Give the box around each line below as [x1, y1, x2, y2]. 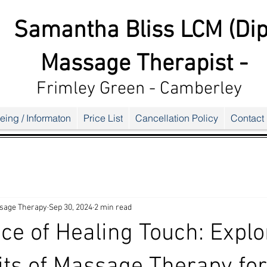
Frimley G [36, 78, 110, 100]
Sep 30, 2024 [49, 202, 92, 213]
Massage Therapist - [40, 50, 248, 79]
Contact [230, 112, 264, 124]
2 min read [94, 202, 132, 213]
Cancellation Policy [135, 112, 218, 124]
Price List [83, 112, 123, 124]
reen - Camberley [110, 78, 242, 100]
